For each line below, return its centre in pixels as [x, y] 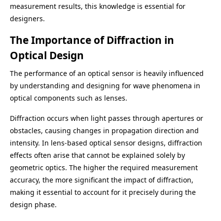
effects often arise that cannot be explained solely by [97, 155]
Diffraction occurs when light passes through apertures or [107, 118]
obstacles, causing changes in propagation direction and [104, 130]
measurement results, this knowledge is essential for [98, 6]
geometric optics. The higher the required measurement [104, 167]
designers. [27, 18]
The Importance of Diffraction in [92, 40]
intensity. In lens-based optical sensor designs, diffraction [106, 143]
